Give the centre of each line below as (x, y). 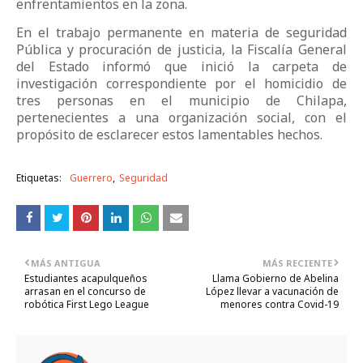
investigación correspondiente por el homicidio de (181, 83)
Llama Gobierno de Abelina (275, 278)
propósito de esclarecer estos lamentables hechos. (169, 134)
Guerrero (91, 177)
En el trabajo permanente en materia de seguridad (181, 32)
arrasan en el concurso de (85, 291)
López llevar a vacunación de (272, 291)
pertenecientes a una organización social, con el (181, 117)
